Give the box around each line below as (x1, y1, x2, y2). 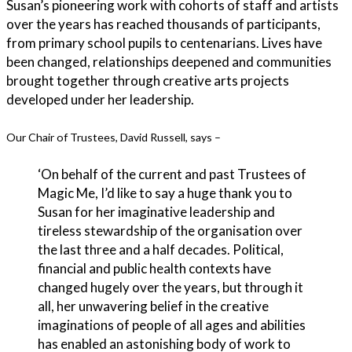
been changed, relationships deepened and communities (6, 53, 332, 71)
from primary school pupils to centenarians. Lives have (6, 35, 322, 52)
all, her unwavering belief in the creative (38, 298, 269, 315)
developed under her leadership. (6, 91, 196, 108)
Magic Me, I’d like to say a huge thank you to (38, 185, 292, 202)
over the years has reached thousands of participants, (6, 16, 321, 33)
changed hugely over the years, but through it (38, 279, 303, 296)
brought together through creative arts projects (6, 72, 291, 90)
